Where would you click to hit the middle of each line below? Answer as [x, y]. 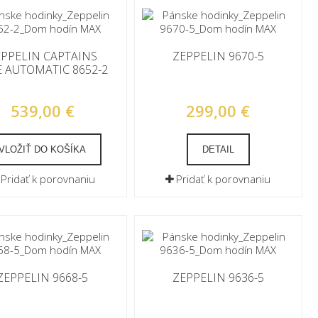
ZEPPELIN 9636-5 [218, 278]
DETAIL [218, 149]
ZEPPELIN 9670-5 [218, 56]
